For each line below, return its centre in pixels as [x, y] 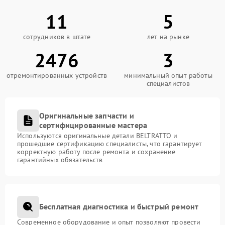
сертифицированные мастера [93, 125]
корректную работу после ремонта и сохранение [96, 151]
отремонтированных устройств [57, 75]
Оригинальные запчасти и [87, 115]
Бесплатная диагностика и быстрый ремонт [119, 207]
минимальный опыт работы [168, 75]
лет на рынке [168, 36]
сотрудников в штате [57, 36]
